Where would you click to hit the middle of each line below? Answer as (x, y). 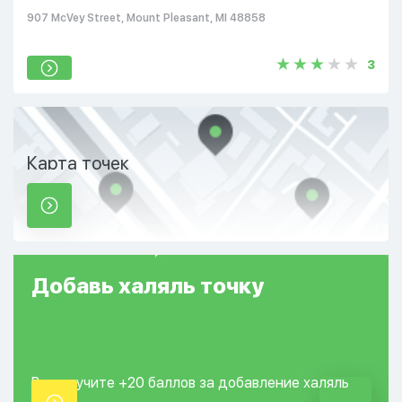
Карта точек (78, 163)
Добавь (75, 286)
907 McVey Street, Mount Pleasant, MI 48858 (146, 18)
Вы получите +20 (90, 383)
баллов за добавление (226, 383)
